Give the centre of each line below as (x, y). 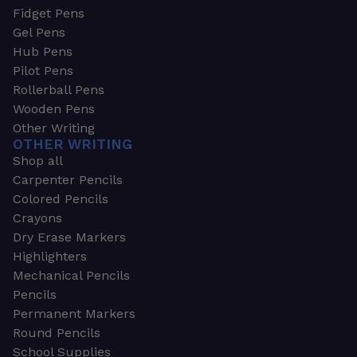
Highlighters (49, 257)
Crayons (37, 218)
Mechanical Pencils (71, 276)
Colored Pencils (60, 199)
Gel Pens (39, 33)
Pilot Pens (43, 71)
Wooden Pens (53, 109)
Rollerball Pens (58, 90)
